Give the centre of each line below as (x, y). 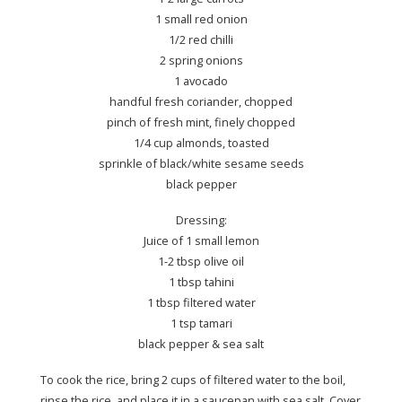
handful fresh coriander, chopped (201, 101)
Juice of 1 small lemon (201, 240)
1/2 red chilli (201, 39)
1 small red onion (201, 18)
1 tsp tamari (201, 323)
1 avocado (201, 80)
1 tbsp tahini (201, 281)
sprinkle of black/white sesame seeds (201, 163)
